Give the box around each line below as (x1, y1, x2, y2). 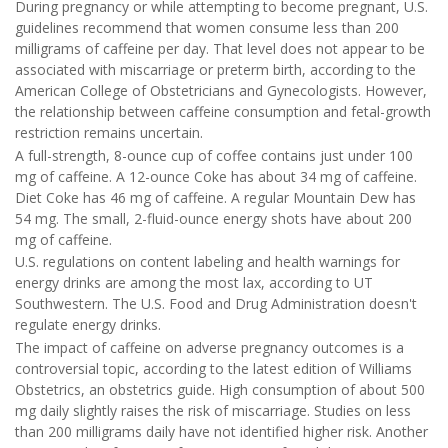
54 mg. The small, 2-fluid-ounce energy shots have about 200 (15, 208, 412, 228)
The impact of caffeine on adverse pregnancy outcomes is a (15, 337, 404, 357)
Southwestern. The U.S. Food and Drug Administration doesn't (15, 294, 417, 314)
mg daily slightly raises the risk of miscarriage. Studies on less (15, 400, 411, 420)
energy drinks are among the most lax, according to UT (15, 273, 373, 293)
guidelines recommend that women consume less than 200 (15, 18, 399, 38)
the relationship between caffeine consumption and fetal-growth (15, 102, 431, 122)
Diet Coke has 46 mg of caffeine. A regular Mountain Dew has (15, 187, 416, 207)
